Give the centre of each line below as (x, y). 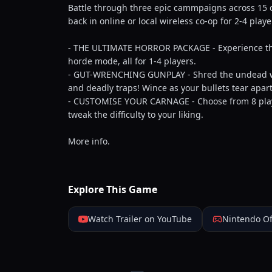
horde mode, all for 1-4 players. (132, 61)
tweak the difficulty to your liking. (136, 114)
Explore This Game (113, 189)
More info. (89, 141)
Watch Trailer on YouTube (140, 219)
